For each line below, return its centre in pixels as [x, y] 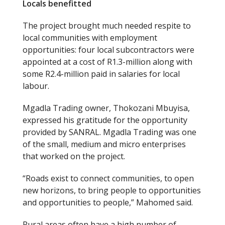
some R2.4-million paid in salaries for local [101, 74]
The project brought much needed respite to [107, 25]
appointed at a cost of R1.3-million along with [107, 62]
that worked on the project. [74, 156]
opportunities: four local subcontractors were [108, 49]
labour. [36, 86]
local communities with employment [90, 37]
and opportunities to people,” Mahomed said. [108, 202]
